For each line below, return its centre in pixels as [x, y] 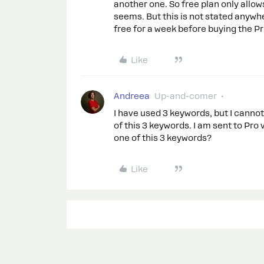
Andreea [132, 96]
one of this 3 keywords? [163, 138]
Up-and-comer [186, 96]
